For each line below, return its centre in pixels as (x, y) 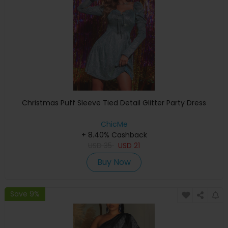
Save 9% (25, 194)
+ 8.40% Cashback (114, 135)
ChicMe (114, 124)
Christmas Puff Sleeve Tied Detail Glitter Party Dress (114, 103)
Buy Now (114, 162)
